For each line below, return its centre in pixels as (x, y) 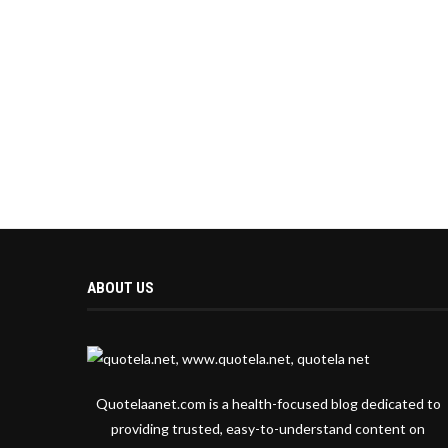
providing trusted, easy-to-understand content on (268, 429)
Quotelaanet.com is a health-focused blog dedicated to (268, 404)
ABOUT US (120, 288)
